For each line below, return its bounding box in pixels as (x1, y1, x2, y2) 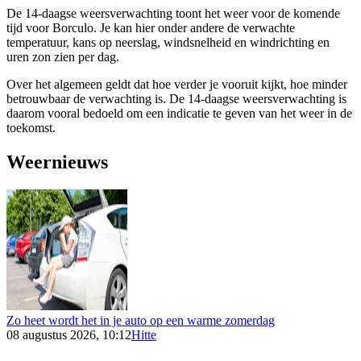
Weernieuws (6, 151, 108, 173)
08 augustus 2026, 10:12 (6, 328, 131, 342)
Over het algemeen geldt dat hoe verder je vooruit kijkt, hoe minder (6, 77, 347, 92)
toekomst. (6, 121, 56, 135)
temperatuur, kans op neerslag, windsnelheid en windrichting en (6, 35, 330, 50)
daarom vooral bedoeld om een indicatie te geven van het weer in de (6, 106, 352, 121)
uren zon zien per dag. (6, 50, 119, 64)
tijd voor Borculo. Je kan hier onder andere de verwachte (6, 21, 295, 35)
